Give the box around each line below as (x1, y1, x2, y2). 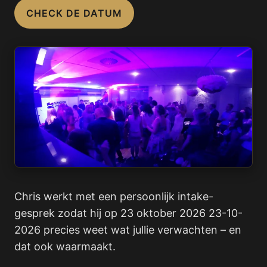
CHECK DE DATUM (26, 7, 122, 20)
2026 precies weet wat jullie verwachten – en (14, 223, 241, 236)
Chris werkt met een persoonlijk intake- (14, 190, 213, 203)
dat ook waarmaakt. (14, 240, 116, 253)
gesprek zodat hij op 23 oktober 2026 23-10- (14, 206, 243, 219)
